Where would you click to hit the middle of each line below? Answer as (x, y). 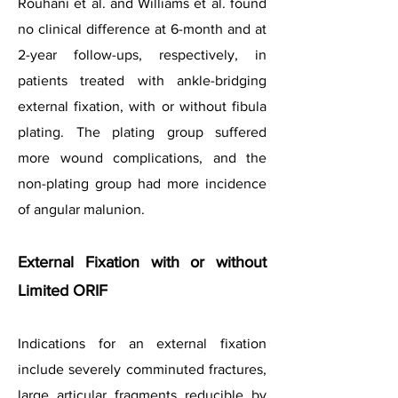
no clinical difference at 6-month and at (142, 29)
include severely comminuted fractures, (142, 369)
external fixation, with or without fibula (142, 106)
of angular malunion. (81, 209)
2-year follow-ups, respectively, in (142, 55)
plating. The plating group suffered (142, 132)
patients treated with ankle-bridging (142, 80)
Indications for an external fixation (142, 343)
